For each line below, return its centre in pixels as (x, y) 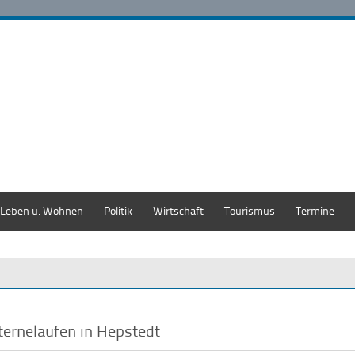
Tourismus (250, 210)
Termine (315, 210)
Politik (118, 210)
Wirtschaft (178, 210)
